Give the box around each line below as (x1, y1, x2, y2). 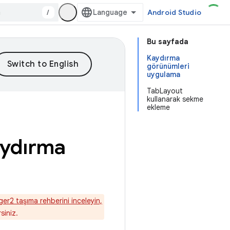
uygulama (147, 70, 180, 79)
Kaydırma (147, 53, 180, 63)
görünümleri (147, 62, 189, 71)
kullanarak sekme (147, 94, 203, 104)
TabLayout (147, 86, 183, 95)
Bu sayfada (147, 37, 188, 46)
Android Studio (147, 8, 201, 17)
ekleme (147, 103, 170, 112)
